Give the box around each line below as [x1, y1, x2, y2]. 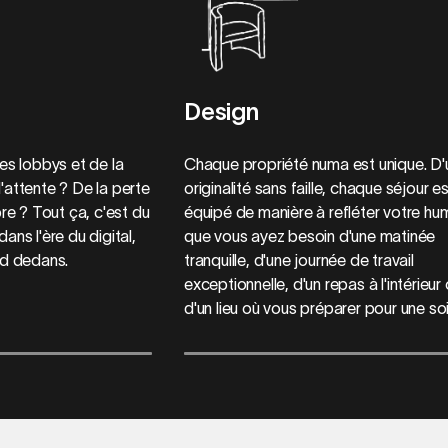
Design [183, 97, 259, 125]
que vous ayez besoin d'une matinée [183, 226, 436, 245]
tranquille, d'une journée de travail [183, 250, 414, 269]
